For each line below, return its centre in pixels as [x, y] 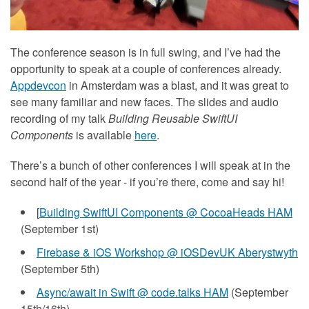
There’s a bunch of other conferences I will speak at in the [150, 165]
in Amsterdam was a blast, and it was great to [178, 85]
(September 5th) [60, 268]
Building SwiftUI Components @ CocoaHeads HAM [166, 212]
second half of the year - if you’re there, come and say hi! [147, 181]
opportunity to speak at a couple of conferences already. [146, 68]
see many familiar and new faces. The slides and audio [144, 101]
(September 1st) [60, 228]
